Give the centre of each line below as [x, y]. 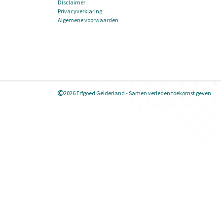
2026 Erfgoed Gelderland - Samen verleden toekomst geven [137, 93]
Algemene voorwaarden [88, 20]
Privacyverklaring [80, 11]
